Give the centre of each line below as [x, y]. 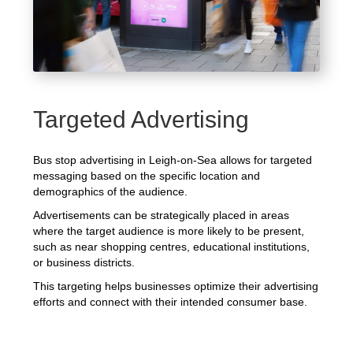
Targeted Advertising [141, 120]
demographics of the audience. [111, 192]
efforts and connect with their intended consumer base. [171, 302]
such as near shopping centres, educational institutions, [172, 247]
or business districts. [84, 263]
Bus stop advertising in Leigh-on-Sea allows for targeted [173, 160]
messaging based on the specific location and [147, 176]
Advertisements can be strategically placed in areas [162, 216]
